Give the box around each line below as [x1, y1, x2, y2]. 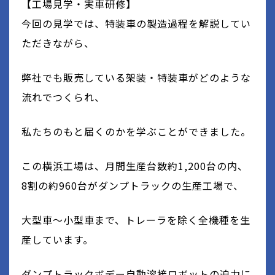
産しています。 [21, 231, 93, 247]
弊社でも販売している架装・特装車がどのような [21, 69, 251, 85]
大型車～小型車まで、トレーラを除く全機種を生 [21, 212, 250, 227]
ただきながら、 [21, 35, 95, 50]
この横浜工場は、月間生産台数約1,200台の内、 [21, 158, 248, 173]
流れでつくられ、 [21, 89, 105, 104]
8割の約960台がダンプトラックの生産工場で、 [21, 177, 244, 193]
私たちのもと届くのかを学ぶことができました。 [21, 123, 251, 139]
